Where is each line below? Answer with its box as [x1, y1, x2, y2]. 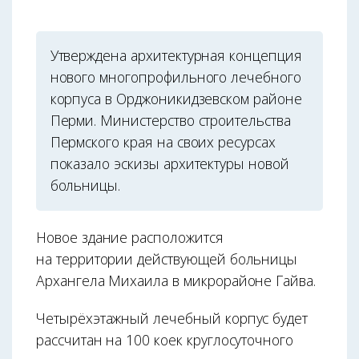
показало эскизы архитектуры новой [50, 154, 289, 174]
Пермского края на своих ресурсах [50, 132, 276, 152]
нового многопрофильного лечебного [50, 67, 301, 87]
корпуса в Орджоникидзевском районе [50, 89, 302, 109]
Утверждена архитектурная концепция [50, 46, 302, 66]
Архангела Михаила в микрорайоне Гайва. [36, 270, 316, 290]
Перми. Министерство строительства [50, 111, 291, 131]
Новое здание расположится [36, 227, 224, 247]
